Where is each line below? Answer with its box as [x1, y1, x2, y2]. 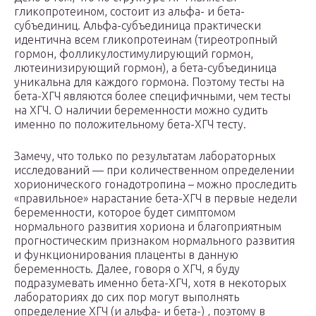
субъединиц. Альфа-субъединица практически [14, 19, 261, 32]
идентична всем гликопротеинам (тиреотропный [14, 33, 277, 47]
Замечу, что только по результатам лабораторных [14, 150, 276, 163]
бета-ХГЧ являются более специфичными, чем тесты [14, 90, 291, 103]
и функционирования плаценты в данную [14, 248, 238, 262]
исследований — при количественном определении [14, 164, 294, 177]
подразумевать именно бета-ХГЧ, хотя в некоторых [14, 276, 286, 290]
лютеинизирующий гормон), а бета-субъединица [14, 61, 276, 75]
